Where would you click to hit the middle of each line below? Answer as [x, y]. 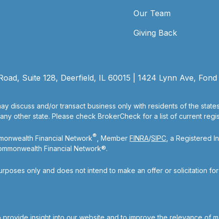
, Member [113, 138]
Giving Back [155, 33]
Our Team [152, 13]
